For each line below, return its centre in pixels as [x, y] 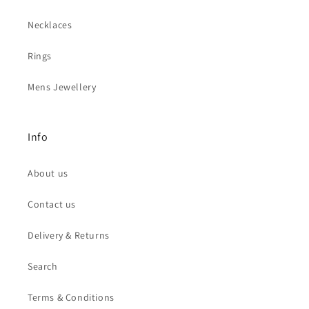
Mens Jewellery [62, 87]
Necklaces [50, 25]
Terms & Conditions [71, 297]
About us [48, 173]
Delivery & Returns [69, 235]
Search [43, 266]
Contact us [52, 204]
